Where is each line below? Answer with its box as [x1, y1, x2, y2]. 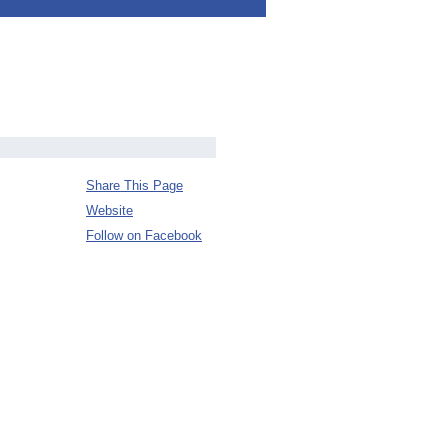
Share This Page [86, 178, 183, 193]
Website [86, 203, 133, 218]
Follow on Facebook [86, 228, 202, 243]
